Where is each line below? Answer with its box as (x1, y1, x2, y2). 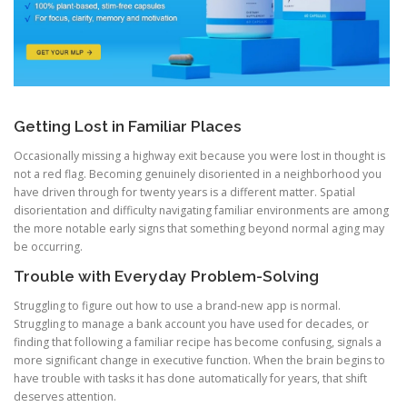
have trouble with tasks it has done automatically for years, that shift (14, 371, 367, 387)
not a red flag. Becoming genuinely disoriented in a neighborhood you (14, 165, 382, 182)
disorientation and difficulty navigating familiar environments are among (14, 202, 389, 218)
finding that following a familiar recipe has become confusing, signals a (14, 334, 382, 351)
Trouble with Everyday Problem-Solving (14, 266, 319, 285)
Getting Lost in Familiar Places (14, 116, 242, 135)
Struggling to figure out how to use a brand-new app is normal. (14, 298, 341, 314)
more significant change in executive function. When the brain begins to (14, 352, 385, 369)
